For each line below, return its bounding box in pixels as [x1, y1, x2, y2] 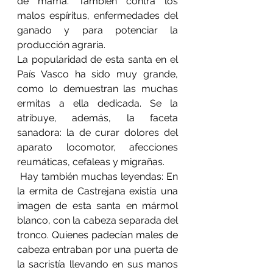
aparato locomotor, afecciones [17, 141, 178, 153]
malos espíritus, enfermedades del [17, 9, 178, 21]
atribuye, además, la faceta [17, 112, 178, 124]
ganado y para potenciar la [17, 24, 178, 36]
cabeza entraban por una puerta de [17, 243, 178, 255]
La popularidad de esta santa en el [17, 53, 178, 65]
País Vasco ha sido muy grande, [17, 68, 178, 80]
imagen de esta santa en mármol [17, 199, 178, 211]
